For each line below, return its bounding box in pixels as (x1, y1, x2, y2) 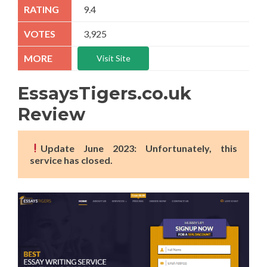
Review (18, 103, 85, 125)
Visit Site (96, 52, 131, 63)
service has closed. (30, 154, 113, 166)
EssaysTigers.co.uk (18, 82, 191, 104)
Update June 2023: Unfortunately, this (41, 142, 237, 154)
